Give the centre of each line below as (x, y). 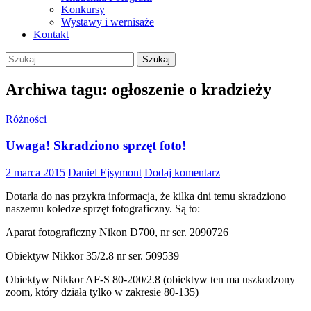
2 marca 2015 (35, 173)
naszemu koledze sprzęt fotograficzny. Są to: (103, 209)
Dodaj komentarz (182, 173)
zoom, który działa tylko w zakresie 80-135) (102, 292)
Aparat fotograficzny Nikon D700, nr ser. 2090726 (117, 233)
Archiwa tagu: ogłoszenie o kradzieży (138, 89)
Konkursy (83, 9)
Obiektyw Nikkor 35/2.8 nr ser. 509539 (92, 256)
